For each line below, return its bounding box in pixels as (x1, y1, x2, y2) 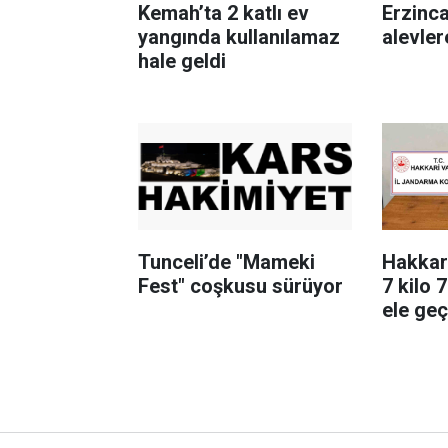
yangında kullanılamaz (138, 24, 340, 49)
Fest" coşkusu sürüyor (138, 273, 343, 298)
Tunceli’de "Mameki (138, 249, 315, 274)
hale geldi (138, 48, 226, 73)
